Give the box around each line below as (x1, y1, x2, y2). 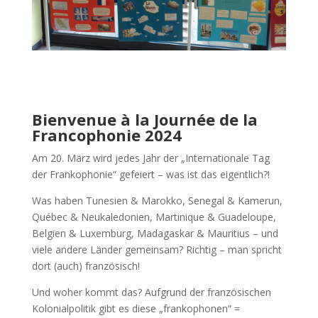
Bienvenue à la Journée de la (31, 108, 258, 130)
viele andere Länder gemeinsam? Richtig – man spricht (31, 242, 282, 256)
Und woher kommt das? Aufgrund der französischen (31, 285, 271, 299)
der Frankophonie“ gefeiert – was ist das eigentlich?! (31, 167, 270, 181)
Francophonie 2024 (31, 124, 182, 146)
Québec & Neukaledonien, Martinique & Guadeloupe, (31, 209, 276, 224)
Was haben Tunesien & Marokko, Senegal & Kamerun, (31, 193, 283, 207)
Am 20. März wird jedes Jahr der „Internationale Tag (31, 150, 270, 165)
